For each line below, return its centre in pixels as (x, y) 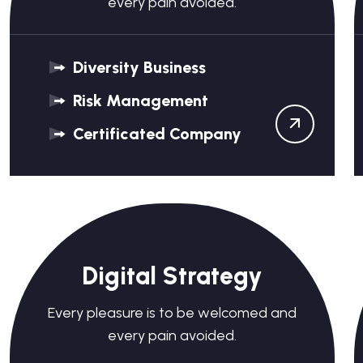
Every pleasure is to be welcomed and (172, 313)
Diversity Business (137, 67)
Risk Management (139, 100)
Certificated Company (155, 134)
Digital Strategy (172, 276)
